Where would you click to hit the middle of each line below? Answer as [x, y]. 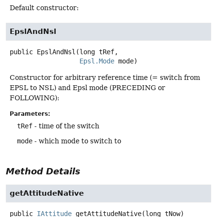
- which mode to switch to [77, 141]
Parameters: [30, 114]
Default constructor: [44, 8]
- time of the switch [66, 126]
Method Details [43, 171]
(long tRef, [97, 52]
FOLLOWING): [35, 98]
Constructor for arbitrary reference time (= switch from [105, 78]
